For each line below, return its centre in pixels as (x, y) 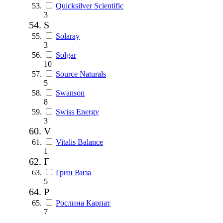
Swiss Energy (77, 111)
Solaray (68, 36)
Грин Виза (73, 172)
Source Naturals (81, 74)
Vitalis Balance (79, 142)
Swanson (70, 93)
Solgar (66, 55)
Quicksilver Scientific (90, 5)
